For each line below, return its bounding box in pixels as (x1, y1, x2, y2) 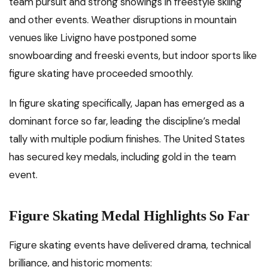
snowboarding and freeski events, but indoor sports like (9, 49, 257, 63)
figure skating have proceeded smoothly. (9, 67, 193, 80)
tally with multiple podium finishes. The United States (9, 132, 245, 146)
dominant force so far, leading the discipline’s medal (9, 114, 240, 128)
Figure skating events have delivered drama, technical (9, 238, 251, 252)
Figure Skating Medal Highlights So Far (9, 208, 250, 224)
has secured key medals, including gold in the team (9, 150, 236, 164)
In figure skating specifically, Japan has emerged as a (9, 97, 244, 110)
